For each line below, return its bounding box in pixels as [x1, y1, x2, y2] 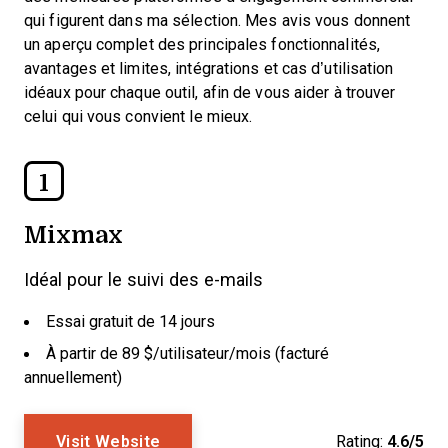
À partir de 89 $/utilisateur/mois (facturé [46, 345, 329, 362]
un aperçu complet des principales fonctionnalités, [24, 36, 381, 53]
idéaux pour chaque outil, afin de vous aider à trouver [24, 84, 396, 101]
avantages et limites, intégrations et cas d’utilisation [24, 60, 394, 77]
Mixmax [24, 216, 123, 251]
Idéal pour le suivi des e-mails [24, 270, 263, 290]
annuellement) [24, 369, 122, 386]
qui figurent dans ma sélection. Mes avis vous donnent [24, 12, 411, 29]
